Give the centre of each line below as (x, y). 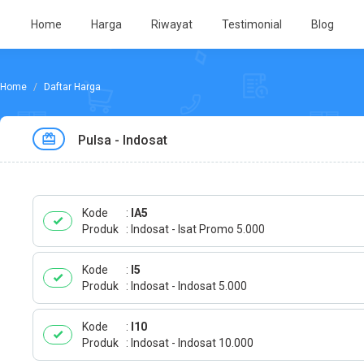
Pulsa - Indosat (123, 140)
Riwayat (171, 24)
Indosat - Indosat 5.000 (189, 286)
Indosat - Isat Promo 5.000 (198, 229)
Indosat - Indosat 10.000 (192, 343)
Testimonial (251, 24)
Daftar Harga (72, 87)
